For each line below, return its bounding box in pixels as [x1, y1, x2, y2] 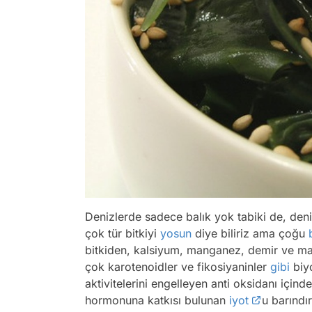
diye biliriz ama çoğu [192, 226, 309, 241]
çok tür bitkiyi [85, 226, 160, 241]
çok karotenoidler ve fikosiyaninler [85, 260, 270, 274]
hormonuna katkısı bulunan [85, 293, 229, 308]
